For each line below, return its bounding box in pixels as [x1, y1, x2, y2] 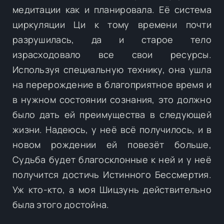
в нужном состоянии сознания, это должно [12, 93, 211, 105]
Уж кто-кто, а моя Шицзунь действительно [12, 183, 211, 195]
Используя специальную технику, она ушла [12, 63, 211, 75]
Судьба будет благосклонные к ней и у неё [12, 153, 211, 165]
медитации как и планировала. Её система [12, 3, 211, 15]
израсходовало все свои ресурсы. [12, 48, 211, 60]
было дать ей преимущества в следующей [12, 108, 211, 120]
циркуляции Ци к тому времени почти [12, 18, 211, 30]
